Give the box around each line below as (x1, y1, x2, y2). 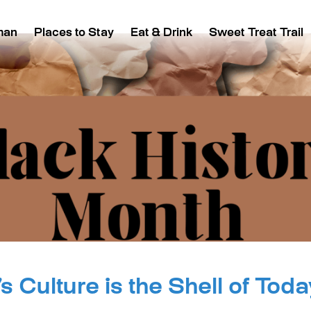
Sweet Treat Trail (209, 28, 304, 39)
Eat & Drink (131, 28, 193, 39)
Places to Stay (34, 28, 115, 39)
